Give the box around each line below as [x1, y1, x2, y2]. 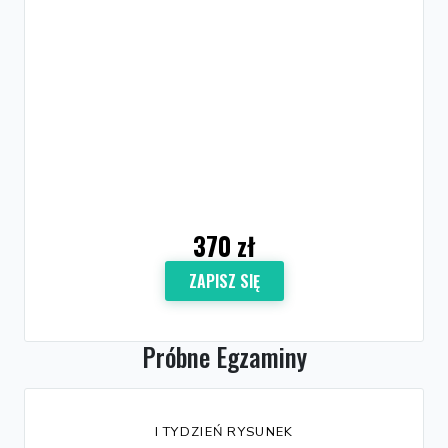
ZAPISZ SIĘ [188, 268, 260, 293]
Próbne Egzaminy [141, 337, 307, 375]
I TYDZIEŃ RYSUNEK [154, 422, 294, 441]
